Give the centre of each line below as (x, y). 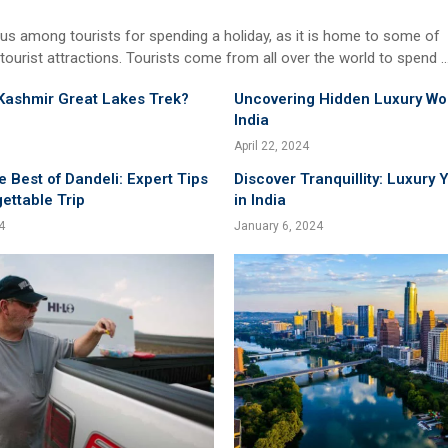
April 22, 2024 (271, 146)
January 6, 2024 (278, 226)
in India (260, 200)
